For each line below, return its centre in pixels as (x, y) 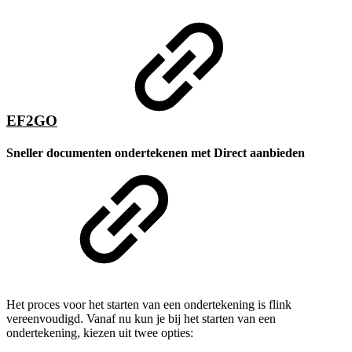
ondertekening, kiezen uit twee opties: (100, 333)
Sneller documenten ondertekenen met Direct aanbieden (156, 153)
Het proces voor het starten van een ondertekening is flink (149, 305)
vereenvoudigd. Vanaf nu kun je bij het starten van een (141, 319)
